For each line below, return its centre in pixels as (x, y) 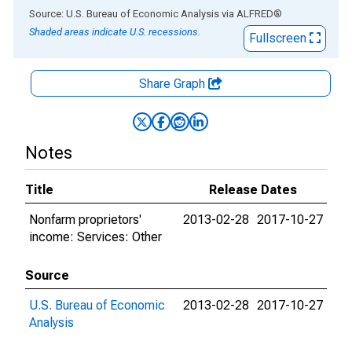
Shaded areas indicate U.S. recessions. (115, 32)
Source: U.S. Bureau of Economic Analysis (124, 14)
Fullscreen (279, 38)
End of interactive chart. (78, 13)
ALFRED (255, 14)
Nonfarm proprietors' (85, 220)
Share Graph (174, 84)
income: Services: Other (95, 237)
